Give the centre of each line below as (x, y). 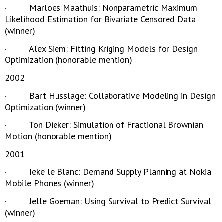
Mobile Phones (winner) (50, 183)
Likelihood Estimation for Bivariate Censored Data (100, 19)
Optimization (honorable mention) (69, 60)
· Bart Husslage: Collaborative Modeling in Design (110, 95)
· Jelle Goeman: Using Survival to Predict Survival (108, 201)
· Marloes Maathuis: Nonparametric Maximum (101, 8)
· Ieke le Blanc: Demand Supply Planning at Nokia (108, 172)
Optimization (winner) (45, 107)
